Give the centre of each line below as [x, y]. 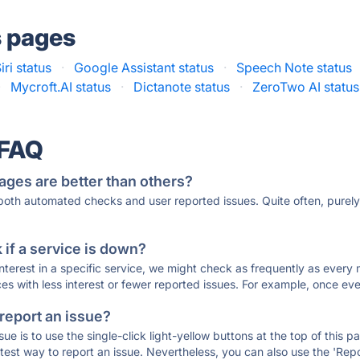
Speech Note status [295, 67]
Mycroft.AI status [61, 87]
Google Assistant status [144, 67]
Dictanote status [182, 87]
